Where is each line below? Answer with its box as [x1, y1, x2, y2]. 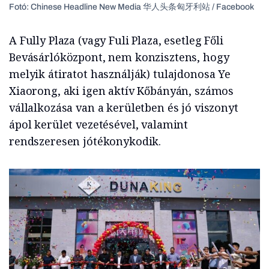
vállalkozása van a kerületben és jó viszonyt [9, 100, 238, 115]
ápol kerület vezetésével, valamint [9, 117, 189, 132]
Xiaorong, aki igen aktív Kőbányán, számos [9, 83, 234, 98]
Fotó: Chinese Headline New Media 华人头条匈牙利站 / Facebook [9, 2, 254, 12]
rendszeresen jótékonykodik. [9, 134, 162, 149]
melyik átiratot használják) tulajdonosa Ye [9, 67, 231, 82]
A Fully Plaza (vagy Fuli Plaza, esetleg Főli [9, 33, 223, 48]
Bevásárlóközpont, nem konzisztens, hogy [9, 50, 229, 65]
